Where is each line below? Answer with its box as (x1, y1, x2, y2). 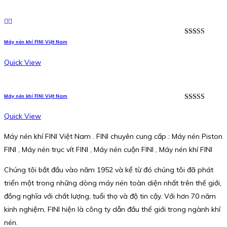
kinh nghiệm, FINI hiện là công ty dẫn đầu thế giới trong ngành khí (4, 205, 220, 214)
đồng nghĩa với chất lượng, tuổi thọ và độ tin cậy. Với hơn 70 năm (4, 192, 216, 201)
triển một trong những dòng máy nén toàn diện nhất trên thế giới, (4, 178, 221, 188)
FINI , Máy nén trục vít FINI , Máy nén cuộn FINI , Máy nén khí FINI (4, 145, 212, 155)
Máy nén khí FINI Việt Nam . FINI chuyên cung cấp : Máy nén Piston (4, 132, 222, 141)
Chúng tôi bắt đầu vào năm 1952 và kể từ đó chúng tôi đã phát (4, 165, 213, 175)
